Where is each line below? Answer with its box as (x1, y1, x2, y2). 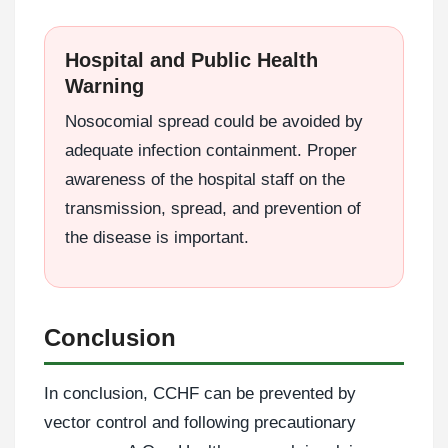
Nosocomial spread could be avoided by (65, 111, 363, 131)
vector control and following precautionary (44, 412, 356, 432)
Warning (65, 74, 144, 97)
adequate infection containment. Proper (65, 140, 357, 160)
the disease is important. (65, 227, 249, 247)
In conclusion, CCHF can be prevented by (44, 383, 356, 403)
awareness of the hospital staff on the (65, 169, 345, 189)
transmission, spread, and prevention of (65, 198, 361, 218)
